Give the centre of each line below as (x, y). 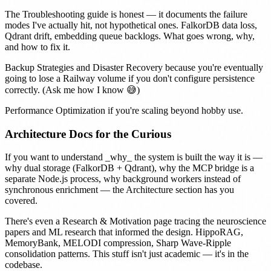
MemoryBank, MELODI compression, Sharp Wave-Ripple (118, 243)
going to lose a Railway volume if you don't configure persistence (130, 78)
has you (218, 190)
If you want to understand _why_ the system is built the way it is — (134, 157)
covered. (21, 201)
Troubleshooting (54, 14)
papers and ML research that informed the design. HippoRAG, (124, 232)
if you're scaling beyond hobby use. (174, 110)
